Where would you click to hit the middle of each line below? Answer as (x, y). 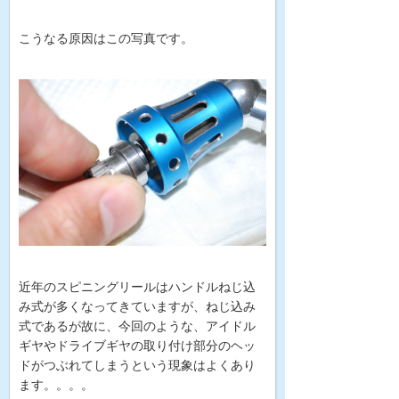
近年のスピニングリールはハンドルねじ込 (137, 287)
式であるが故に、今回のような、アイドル (137, 326)
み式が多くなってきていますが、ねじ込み (137, 307)
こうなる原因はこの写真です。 (106, 39)
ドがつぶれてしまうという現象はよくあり (137, 366)
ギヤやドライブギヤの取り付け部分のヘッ (137, 346)
